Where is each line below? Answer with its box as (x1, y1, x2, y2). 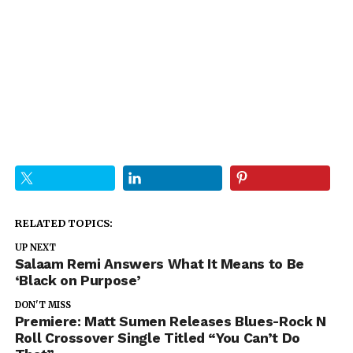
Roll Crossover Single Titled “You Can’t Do (14, 329, 300, 346)
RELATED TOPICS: (14, 216, 113, 229)
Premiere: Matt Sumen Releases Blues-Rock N (14, 313, 326, 329)
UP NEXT (14, 241, 56, 253)
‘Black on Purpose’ (14, 272, 141, 288)
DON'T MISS (14, 299, 71, 310)
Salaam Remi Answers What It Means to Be (14, 255, 304, 272)
